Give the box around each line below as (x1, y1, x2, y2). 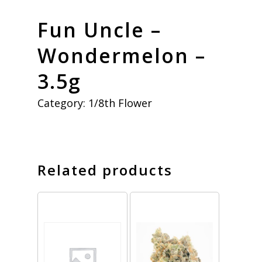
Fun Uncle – (37, 16, 161, 43)
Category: (37, 95, 88, 110)
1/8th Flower (88, 95, 152, 110)
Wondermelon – (37, 42, 206, 69)
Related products (37, 160, 173, 180)
